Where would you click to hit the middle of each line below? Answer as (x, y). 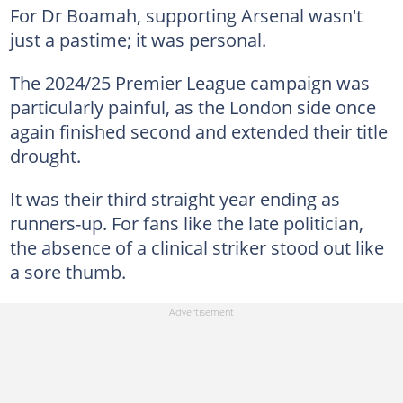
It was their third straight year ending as (175, 198)
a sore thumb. (67, 271)
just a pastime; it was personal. (138, 39)
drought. (45, 155)
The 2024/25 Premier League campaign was (189, 82)
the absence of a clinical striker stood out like (197, 247)
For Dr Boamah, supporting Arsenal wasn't (186, 15)
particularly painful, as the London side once (193, 107)
